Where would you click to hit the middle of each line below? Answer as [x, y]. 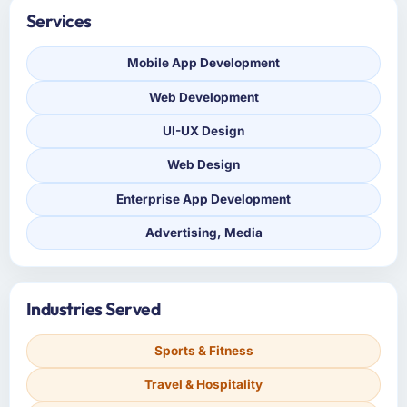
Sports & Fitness [203, 350]
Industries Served [93, 308]
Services [59, 21]
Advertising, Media [203, 233]
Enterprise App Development [203, 199]
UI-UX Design [203, 131]
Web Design [203, 165]
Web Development [203, 97]
